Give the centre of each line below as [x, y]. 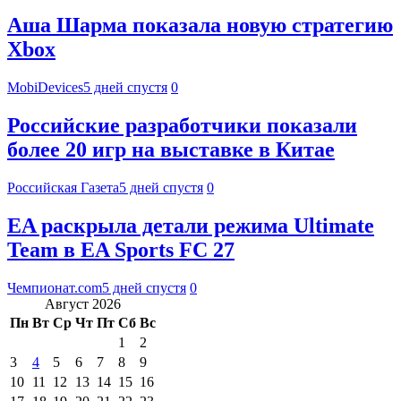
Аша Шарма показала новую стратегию [200, 26]
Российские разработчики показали [182, 126]
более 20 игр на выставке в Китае [171, 150]
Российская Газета [63, 187]
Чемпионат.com [55, 287]
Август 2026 [83, 303]
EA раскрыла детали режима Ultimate [191, 225]
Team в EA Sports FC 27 [121, 249]
